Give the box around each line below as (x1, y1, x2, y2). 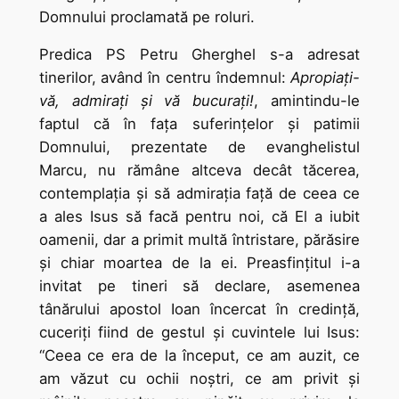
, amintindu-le (254, 92, 361, 110)
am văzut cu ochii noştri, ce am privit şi (38, 370, 361, 388)
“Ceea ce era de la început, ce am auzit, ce (38, 346, 361, 365)
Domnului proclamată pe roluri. (38, 7, 255, 26)
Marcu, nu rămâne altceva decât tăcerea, (38, 161, 361, 180)
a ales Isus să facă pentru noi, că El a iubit (38, 208, 361, 226)
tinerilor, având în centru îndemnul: (38, 69, 291, 87)
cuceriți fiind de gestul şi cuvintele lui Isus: (38, 323, 361, 342)
